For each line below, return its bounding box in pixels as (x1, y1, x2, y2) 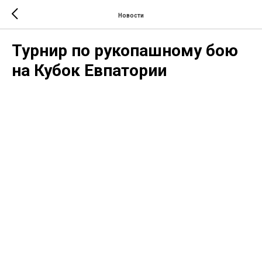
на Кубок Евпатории (12, 61, 167, 80)
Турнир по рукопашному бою (12, 41, 238, 60)
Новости (118, 12, 144, 19)
